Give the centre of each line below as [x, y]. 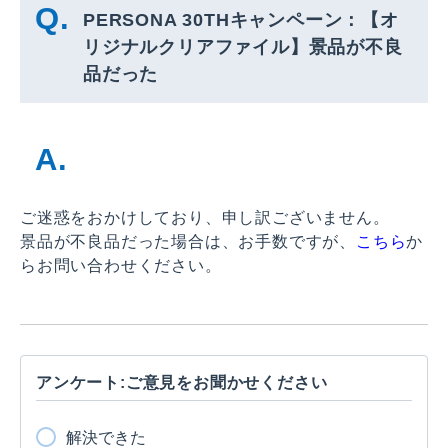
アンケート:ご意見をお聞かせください [182, 382]
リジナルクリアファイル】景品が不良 [243, 46]
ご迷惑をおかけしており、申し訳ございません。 [205, 217]
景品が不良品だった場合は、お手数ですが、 [188, 241]
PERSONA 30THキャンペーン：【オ [241, 19]
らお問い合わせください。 [121, 265]
